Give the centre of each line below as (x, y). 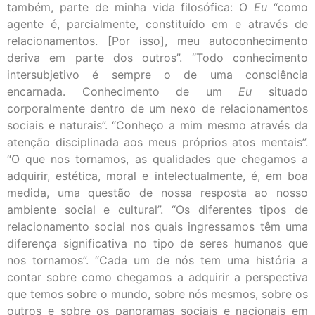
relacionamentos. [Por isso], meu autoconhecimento (157, 41)
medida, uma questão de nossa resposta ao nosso (157, 193)
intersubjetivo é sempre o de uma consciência (157, 75)
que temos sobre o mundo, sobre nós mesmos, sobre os (157, 294)
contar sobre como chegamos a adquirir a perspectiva (157, 277)
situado (280, 92)
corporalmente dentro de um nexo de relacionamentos (157, 109)
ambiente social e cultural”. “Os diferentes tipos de (157, 210)
